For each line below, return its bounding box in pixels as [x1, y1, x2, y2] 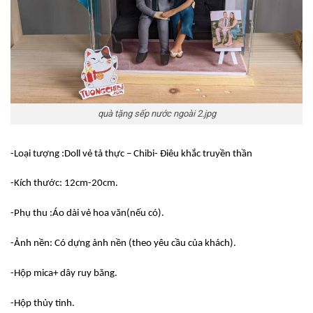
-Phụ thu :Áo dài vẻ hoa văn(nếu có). [10, 208, 164, 219]
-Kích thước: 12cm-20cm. [10, 178, 118, 189]
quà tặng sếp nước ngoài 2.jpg [97, 108, 216, 119]
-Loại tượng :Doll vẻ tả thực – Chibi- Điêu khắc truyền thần [10, 148, 252, 159]
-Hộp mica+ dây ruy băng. [10, 268, 117, 279]
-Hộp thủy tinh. [10, 298, 75, 309]
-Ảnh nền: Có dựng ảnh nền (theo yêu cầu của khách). [10, 238, 236, 249]
